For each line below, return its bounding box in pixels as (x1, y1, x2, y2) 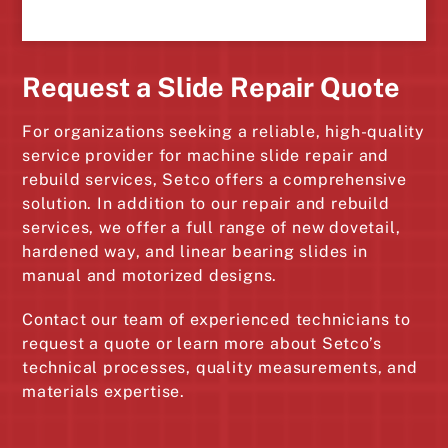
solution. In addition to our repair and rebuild (22, 194, 390, 213)
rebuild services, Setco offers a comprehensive (22, 170, 407, 189)
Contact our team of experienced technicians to (22, 310, 411, 329)
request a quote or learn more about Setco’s (22, 334, 382, 353)
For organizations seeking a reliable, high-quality (22, 122, 425, 141)
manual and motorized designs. (22, 266, 278, 285)
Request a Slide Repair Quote (22, 71, 400, 103)
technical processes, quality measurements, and (22, 358, 418, 377)
